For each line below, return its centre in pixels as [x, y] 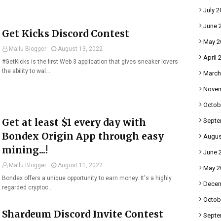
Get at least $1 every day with [74, 122]
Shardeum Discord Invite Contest [83, 214]
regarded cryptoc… [27, 187]
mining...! [25, 150]
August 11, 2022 [80, 165]
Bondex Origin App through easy [83, 136]
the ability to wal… [26, 71]
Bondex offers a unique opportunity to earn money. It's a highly [87, 178]
